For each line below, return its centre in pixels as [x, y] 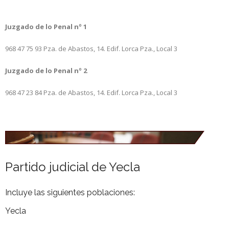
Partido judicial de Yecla [73, 167]
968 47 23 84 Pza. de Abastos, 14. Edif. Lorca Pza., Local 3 [91, 92]
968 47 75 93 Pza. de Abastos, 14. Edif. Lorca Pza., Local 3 [91, 48]
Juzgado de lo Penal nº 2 [47, 70]
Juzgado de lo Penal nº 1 [48, 26]
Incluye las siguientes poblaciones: [70, 192]
